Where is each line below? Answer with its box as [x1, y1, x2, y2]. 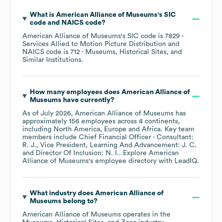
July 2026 [41, 110, 71, 117]
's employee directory [89, 158, 157, 165]
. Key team [161, 126, 194, 133]
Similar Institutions [22, 56, 81, 64]
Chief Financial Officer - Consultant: [79, 134, 193, 141]
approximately [22, 118, 69, 125]
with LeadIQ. [157, 158, 199, 165]
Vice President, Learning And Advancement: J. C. [40, 142, 197, 149]
